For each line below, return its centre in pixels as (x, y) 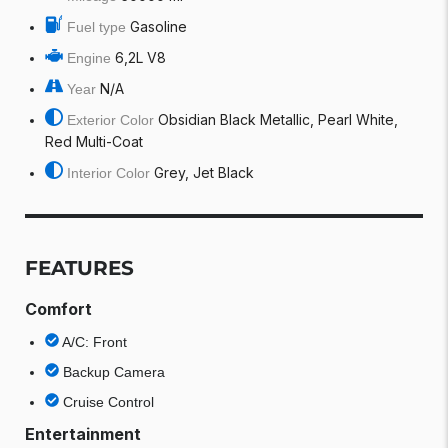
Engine (89, 58)
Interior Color (108, 173)
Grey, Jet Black (204, 172)
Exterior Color (110, 120)
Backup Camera (114, 372)
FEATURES (79, 268)
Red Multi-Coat (94, 141)
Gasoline (158, 26)
